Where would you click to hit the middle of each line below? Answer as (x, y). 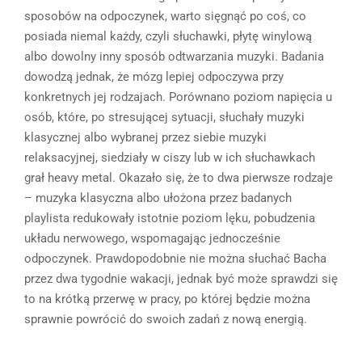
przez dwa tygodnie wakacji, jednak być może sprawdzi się (181, 278)
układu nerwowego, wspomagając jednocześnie (152, 238)
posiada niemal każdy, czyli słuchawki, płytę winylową (168, 36)
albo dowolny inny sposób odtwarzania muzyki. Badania (174, 56)
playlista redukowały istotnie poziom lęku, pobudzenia (170, 218)
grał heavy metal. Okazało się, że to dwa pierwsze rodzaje (179, 177)
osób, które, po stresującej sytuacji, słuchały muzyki (164, 117)
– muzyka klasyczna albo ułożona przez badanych (158, 198)
